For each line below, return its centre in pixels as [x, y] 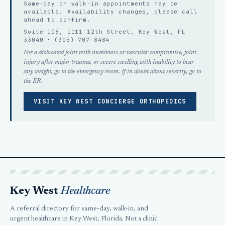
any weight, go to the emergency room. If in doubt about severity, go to [113, 72]
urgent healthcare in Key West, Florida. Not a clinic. [84, 219]
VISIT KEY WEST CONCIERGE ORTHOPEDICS [110, 101]
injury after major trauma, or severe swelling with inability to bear [109, 62]
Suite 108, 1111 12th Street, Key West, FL [105, 32]
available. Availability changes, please [103, 12]
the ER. [33, 81]
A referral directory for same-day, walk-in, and [79, 209]
